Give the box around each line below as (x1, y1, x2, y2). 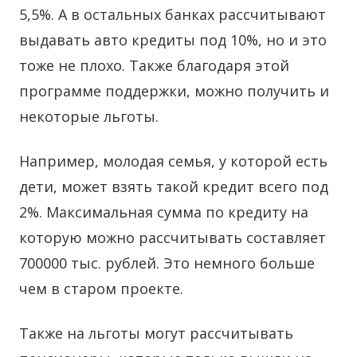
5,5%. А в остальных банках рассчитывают (19, 5, 326, 24)
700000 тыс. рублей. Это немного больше (19, 253, 315, 273)
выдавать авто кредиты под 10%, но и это (19, 30, 327, 49)
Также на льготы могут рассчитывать (19, 324, 293, 343)
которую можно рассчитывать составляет (19, 228, 326, 247)
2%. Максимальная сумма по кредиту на (19, 202, 308, 222)
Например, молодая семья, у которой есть (19, 151, 328, 171)
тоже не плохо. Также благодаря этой (19, 56, 289, 75)
